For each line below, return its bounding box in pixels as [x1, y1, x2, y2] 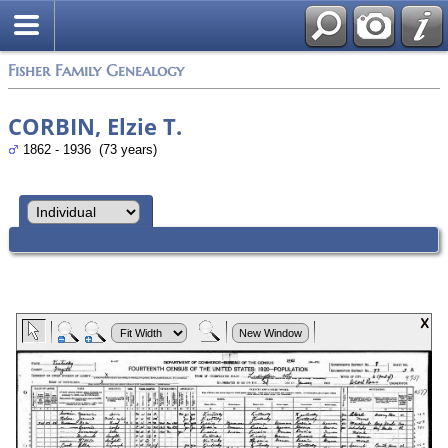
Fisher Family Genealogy [8, 60, 184, 81]
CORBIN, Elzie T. [8, 111, 182, 141]
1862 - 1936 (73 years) [19, 142, 157, 157]
